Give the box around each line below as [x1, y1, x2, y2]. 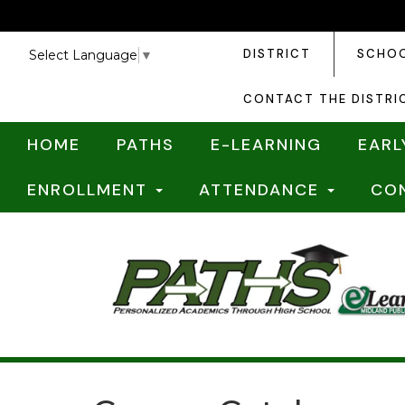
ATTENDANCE [199, 179, 325, 201]
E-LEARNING [211, 134, 322, 155]
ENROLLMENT [27, 179, 154, 201]
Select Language [28, 47, 137, 64]
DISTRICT [243, 46, 311, 61]
